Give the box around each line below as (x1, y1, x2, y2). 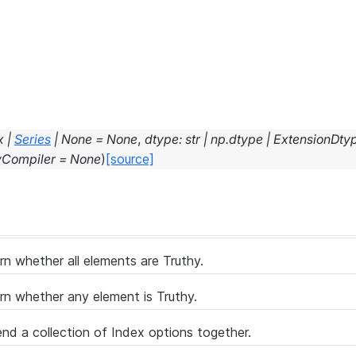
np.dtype (211, 131, 263, 147)
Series (14, 131, 51, 147)
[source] (106, 151, 154, 167)
